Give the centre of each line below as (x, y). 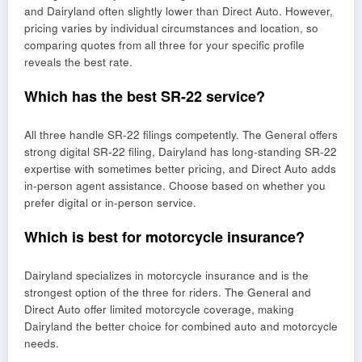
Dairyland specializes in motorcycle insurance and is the (166, 275)
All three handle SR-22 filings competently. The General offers (181, 134)
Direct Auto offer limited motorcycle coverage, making (159, 309)
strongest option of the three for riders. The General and (168, 292)
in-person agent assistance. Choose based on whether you (175, 185)
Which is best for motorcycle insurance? (164, 237)
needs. (42, 343)
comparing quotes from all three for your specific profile (164, 45)
